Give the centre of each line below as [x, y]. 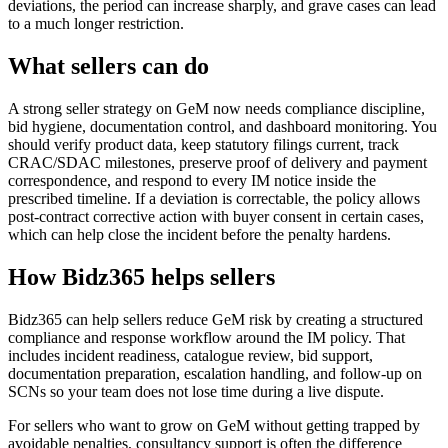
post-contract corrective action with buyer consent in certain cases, [216, 216]
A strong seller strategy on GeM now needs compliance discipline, [216, 108]
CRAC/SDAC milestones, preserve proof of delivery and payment [217, 162]
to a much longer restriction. [96, 23]
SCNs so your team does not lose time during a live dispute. [196, 391]
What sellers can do [108, 65]
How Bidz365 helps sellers [141, 276]
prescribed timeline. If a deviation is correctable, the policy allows [214, 198]
